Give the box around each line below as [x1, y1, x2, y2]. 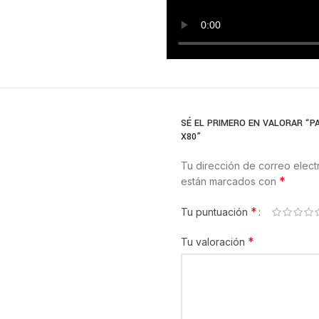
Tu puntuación [181, 205, 251, 218]
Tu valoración [181, 235, 248, 248]
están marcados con [181, 174, 279, 187]
